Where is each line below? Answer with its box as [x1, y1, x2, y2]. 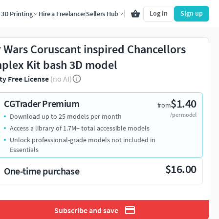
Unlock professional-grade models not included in [10, 135, 155, 144]
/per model [170, 111, 197, 118]
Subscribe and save [54, 205, 118, 215]
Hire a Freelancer [38, 9, 86, 18]
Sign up [180, 9, 203, 18]
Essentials [10, 145, 39, 154]
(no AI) [50, 74, 72, 84]
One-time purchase [4, 165, 80, 177]
